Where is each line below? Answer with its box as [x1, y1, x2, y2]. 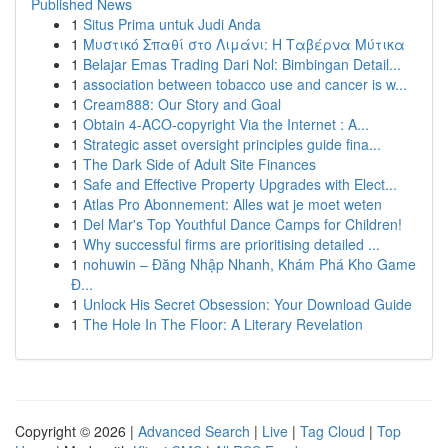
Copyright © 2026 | [15, 421, 138, 441]
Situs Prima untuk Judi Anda [83, 14, 261, 34]
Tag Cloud [300, 421, 365, 441]
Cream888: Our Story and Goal [83, 94, 281, 114]
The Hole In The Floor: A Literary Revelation [83, 314, 363, 334]
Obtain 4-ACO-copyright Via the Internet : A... [83, 114, 369, 134]
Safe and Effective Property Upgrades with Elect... [83, 174, 397, 194]
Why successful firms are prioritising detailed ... [83, 234, 380, 254]
